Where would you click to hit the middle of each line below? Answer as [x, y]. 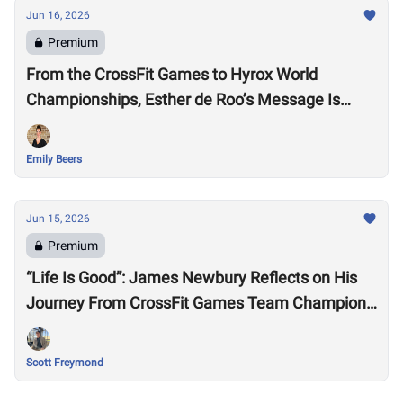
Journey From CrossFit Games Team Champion [196, 303]
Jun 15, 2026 [58, 219]
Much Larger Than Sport [113, 125]
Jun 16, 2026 [58, 15]
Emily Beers [54, 159]
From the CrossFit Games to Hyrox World [172, 74]
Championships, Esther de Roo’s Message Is [121, 99]
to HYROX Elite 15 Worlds [116, 328]
